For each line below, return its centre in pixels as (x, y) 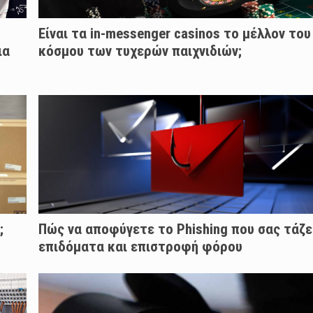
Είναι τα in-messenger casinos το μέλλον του (174, 34)
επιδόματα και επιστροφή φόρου (140, 247)
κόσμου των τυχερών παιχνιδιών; (140, 51)
